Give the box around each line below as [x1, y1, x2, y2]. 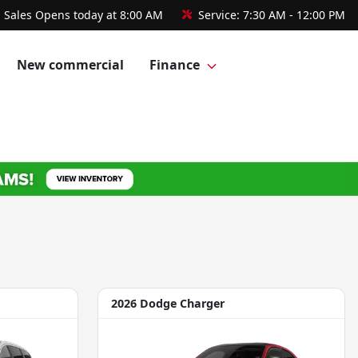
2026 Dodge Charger [111, 295, 225, 311]
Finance [149, 56, 200, 74]
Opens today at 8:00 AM [35, 7, 163, 22]
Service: [198, 7, 240, 22]
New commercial [16, 56, 124, 74]
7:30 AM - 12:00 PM [243, 7, 345, 22]
